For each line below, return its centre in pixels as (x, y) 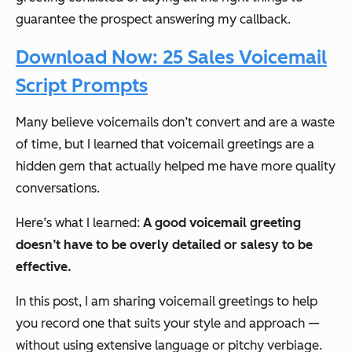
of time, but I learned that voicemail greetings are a (165, 145)
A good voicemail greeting (222, 223)
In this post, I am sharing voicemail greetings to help (167, 302)
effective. (44, 267)
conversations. (58, 189)
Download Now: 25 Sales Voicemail (171, 57)
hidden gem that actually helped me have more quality (176, 167)
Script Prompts (82, 86)
